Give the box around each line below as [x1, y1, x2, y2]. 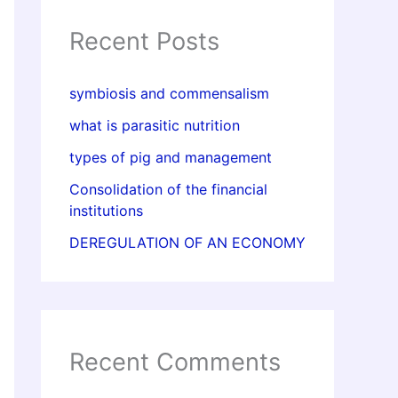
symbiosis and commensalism [69, 84, 269, 103]
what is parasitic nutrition [69, 116, 240, 135]
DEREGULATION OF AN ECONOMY [69, 234, 306, 252]
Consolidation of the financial [69, 180, 267, 199]
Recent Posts [69, 27, 219, 56]
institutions [69, 202, 143, 220]
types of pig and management [69, 148, 272, 167]
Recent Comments [69, 347, 281, 378]
